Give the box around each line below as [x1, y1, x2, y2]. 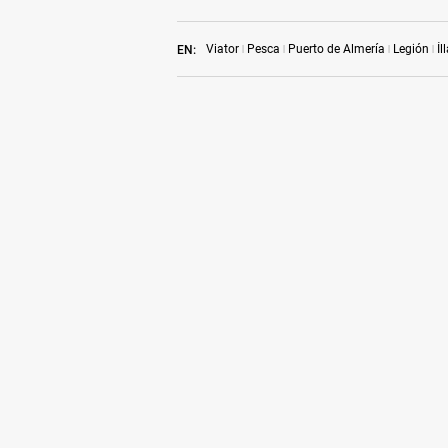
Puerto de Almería [288, 41, 385, 56]
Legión [393, 41, 429, 56]
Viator [206, 41, 239, 56]
